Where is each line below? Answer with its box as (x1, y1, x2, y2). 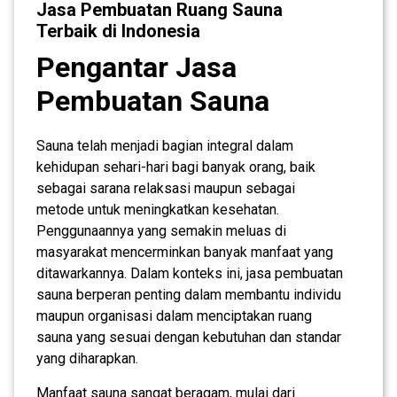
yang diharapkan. (36, 349, 138, 367)
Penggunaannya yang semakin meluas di (36, 222, 286, 239)
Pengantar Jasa (36, 50, 237, 84)
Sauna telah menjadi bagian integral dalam (36, 136, 293, 154)
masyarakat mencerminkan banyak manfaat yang (36, 243, 333, 261)
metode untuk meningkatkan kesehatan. (36, 200, 279, 218)
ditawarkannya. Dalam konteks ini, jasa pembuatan (36, 264, 343, 282)
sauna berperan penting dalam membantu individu (36, 285, 341, 303)
